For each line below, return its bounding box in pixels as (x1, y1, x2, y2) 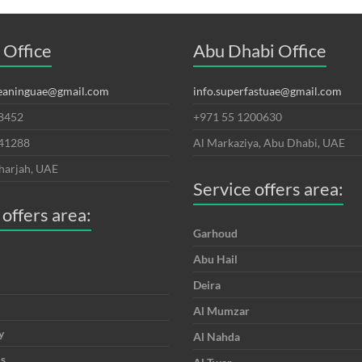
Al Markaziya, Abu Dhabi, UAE (193, 136, 345, 150)
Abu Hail (193, 252, 238, 267)
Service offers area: (193, 178, 343, 200)
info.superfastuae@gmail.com (193, 84, 342, 99)
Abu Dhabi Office (193, 40, 326, 62)
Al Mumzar (193, 304, 250, 318)
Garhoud (193, 226, 238, 241)
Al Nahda (193, 330, 240, 344)
